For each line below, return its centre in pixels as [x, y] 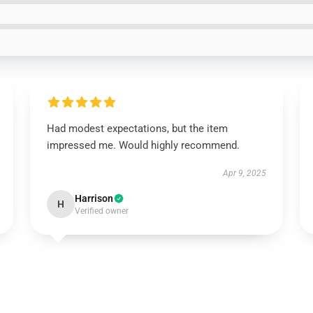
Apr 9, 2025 [245, 173]
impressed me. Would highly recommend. [143, 145]
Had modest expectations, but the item [137, 129]
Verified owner [101, 211]
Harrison [94, 198]
